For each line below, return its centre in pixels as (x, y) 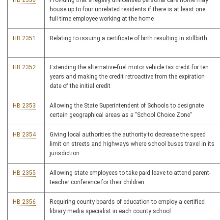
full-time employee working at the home (102, 19)
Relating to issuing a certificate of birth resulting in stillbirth (128, 38)
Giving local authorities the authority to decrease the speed (128, 135)
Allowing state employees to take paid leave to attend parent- (130, 173)
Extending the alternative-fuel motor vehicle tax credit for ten (129, 67)
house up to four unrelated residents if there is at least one (127, 9)
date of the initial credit (80, 86)
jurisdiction (65, 153)
